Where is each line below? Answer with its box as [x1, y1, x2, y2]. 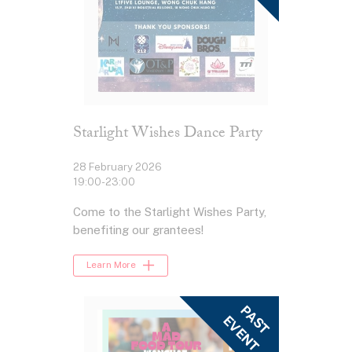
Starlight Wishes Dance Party [72, 121, 262, 148]
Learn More [86, 259, 137, 271]
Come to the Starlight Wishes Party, [72, 204, 266, 218]
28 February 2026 [72, 160, 162, 174]
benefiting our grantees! [72, 222, 203, 236]
